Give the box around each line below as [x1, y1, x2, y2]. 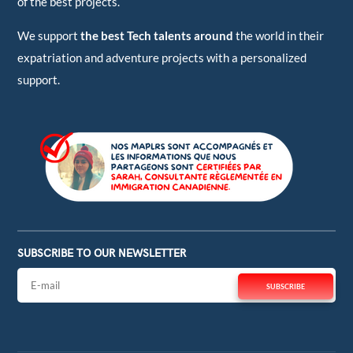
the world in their [233, 28, 325, 43]
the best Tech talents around [80, 28, 234, 43]
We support [17, 28, 81, 43]
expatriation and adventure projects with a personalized [17, 50, 307, 65]
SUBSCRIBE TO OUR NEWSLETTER [17, 247, 187, 261]
